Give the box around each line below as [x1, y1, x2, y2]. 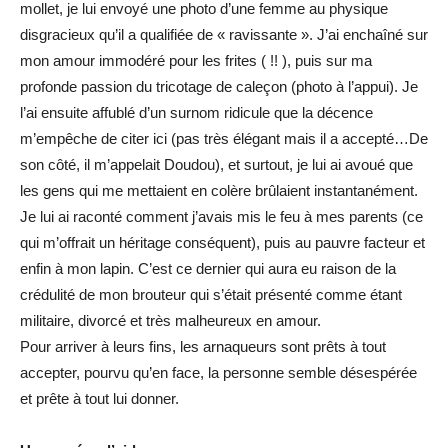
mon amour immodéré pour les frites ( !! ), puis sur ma [20, 51, 372, 69]
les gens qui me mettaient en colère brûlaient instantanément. [20, 181, 418, 199]
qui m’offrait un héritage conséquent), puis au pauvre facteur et [20, 233, 425, 251]
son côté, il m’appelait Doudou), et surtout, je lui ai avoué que [20, 155, 413, 173]
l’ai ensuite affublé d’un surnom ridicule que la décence [20, 103, 373, 121]
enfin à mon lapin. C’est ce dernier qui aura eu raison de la [20, 259, 396, 277]
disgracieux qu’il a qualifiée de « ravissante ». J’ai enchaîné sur [20, 25, 428, 43]
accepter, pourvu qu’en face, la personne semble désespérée [20, 363, 417, 381]
